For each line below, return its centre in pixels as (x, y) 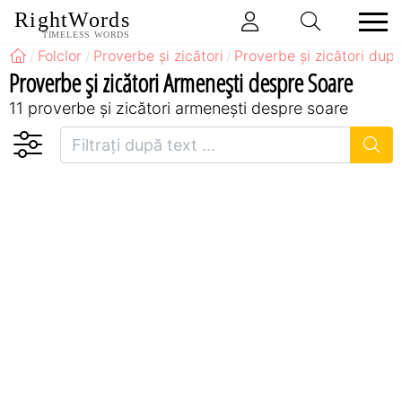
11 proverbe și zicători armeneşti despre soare (179, 108)
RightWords (72, 20)
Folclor (60, 56)
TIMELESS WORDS (86, 35)
